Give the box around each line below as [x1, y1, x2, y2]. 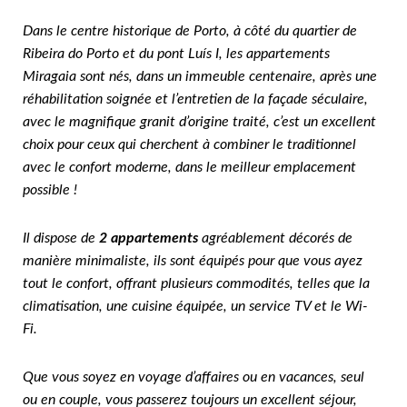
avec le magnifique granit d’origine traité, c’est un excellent [23, 114, 376, 130]
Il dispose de [23, 231, 99, 246]
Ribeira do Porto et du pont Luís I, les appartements [23, 46, 330, 62]
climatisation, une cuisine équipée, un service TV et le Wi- [23, 299, 368, 314]
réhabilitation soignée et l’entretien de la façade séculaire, [23, 92, 368, 107]
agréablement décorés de [198, 231, 352, 246]
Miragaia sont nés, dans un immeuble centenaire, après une [23, 69, 377, 84]
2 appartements [99, 231, 198, 246]
